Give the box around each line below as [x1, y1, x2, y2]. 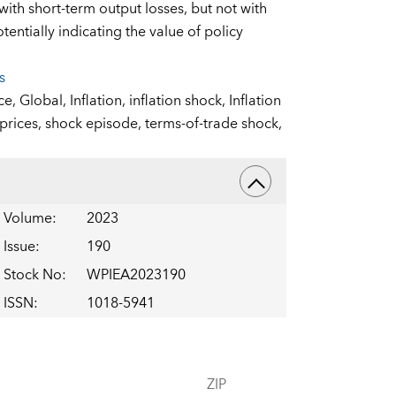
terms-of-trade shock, [144, 111, 282, 137]
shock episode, [44, 111, 145, 137]
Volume [3, 206, 52, 232]
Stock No [3, 263, 62, 288]
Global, [19, 88, 70, 114]
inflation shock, [128, 88, 229, 114]
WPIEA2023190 [86, 263, 186, 288]
